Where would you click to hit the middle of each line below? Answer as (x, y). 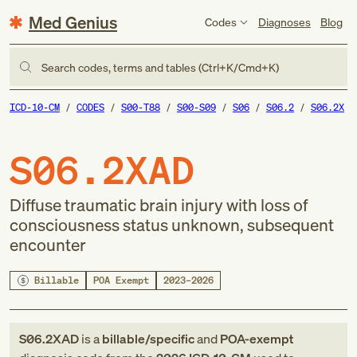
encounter (48, 245)
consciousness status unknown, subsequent (172, 225)
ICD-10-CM (35, 107)
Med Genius (73, 22)
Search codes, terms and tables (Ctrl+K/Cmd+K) (160, 67)
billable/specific (148, 339)
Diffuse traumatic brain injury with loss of (159, 205)
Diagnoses (284, 22)
